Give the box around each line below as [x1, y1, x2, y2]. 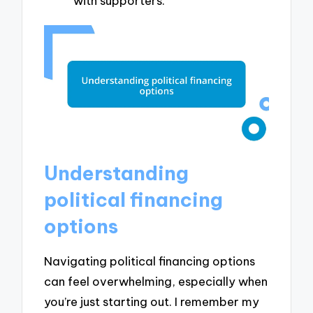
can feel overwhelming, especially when [44, 273, 268, 289]
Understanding [44, 161, 189, 186]
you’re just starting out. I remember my [44, 293, 260, 309]
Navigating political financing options [44, 253, 256, 268]
